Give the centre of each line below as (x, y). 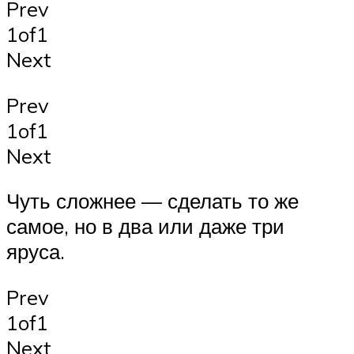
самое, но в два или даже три (145, 226)
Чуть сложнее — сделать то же (153, 201)
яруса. (36, 252)
